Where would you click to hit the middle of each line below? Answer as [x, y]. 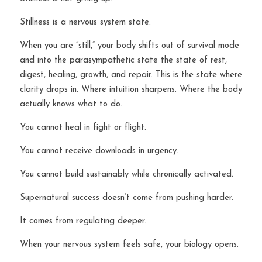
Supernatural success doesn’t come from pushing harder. [127, 198]
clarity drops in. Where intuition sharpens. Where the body [131, 90]
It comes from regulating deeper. [83, 221]
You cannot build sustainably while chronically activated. [127, 175]
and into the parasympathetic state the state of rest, [123, 61]
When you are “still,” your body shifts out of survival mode [130, 46]
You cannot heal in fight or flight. [83, 128]
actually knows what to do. [71, 104]
